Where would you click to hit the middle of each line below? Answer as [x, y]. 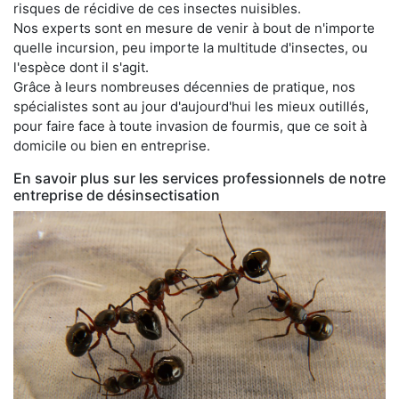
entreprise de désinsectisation [117, 195]
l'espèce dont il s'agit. [81, 67]
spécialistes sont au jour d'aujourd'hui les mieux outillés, [191, 106]
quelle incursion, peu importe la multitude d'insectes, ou [191, 47]
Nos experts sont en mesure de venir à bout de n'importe [194, 28]
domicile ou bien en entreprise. [112, 145]
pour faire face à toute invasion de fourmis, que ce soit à [190, 126]
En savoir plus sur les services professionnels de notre [199, 178]
